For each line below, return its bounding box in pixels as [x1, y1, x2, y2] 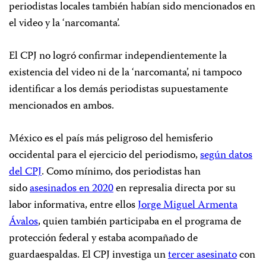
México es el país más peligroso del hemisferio [9, 129, 213, 148]
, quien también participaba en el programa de [38, 213, 241, 231]
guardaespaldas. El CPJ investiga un [9, 246, 168, 264]
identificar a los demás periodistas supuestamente [9, 80, 228, 99]
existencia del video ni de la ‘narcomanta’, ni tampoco [9, 64, 242, 82]
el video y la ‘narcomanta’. [9, 14, 120, 33]
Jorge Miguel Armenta [138, 196, 237, 214]
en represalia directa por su [113, 179, 236, 198]
